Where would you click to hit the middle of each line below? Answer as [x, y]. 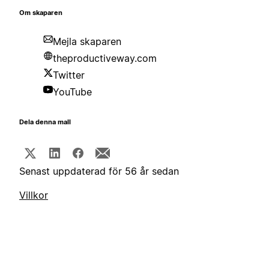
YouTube [72, 92]
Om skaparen [41, 13]
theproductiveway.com [105, 59]
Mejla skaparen [87, 42]
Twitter [69, 75]
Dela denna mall [45, 122]
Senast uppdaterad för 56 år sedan [99, 171]
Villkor [34, 195]
